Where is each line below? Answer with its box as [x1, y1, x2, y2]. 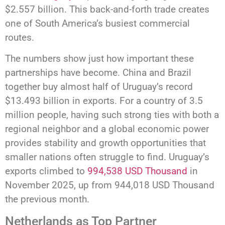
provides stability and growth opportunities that [5, 137, 206, 149]
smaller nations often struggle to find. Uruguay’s [5, 151, 209, 163]
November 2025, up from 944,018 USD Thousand [5, 179, 214, 191]
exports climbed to [5, 165, 87, 177]
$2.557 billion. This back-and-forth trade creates [5, 3, 209, 15]
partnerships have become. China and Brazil [5, 67, 191, 79]
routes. [5, 31, 34, 43]
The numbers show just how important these [5, 53, 194, 65]
